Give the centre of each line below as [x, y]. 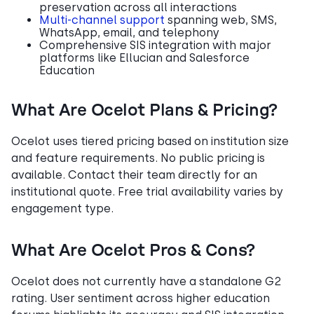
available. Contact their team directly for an [134, 175]
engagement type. [62, 208]
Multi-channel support [102, 20]
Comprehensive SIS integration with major [155, 45]
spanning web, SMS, [221, 20]
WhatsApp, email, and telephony [129, 32]
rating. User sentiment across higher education [141, 298]
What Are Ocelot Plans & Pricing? [144, 110]
